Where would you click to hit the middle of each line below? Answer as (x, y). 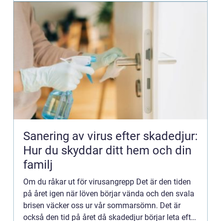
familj (38, 165)
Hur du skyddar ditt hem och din (107, 150)
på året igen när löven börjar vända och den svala (109, 194)
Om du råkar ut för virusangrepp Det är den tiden (107, 182)
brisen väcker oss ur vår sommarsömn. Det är (102, 205)
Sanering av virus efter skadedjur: (110, 136)
